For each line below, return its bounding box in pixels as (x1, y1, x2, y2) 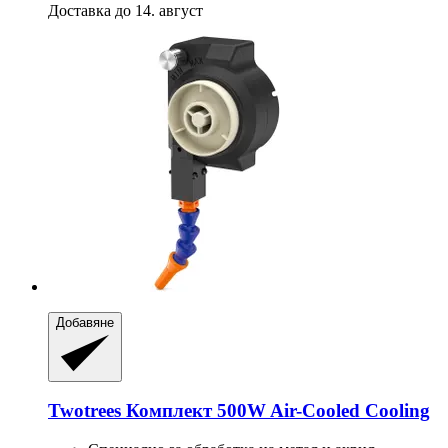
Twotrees (48, 400, 121, 422)
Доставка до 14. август (48, 2, 203, 20)
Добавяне (56, 315, 114, 331)
